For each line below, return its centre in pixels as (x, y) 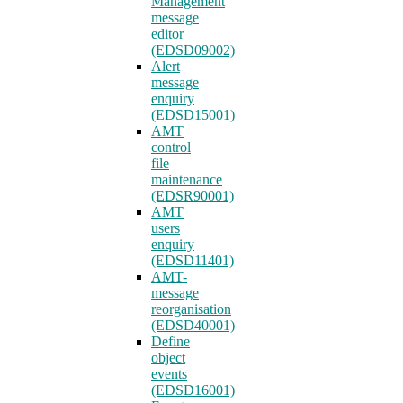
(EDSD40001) (193, 325)
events (169, 374)
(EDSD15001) (193, 115)
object (168, 358)
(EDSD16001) (193, 390)
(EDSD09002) (193, 50)
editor (167, 34)
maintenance (187, 179)
